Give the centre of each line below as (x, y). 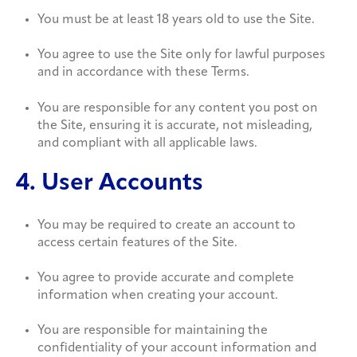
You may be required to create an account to (167, 225)
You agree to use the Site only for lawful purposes (182, 55)
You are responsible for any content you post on (178, 108)
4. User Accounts (110, 184)
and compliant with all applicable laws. (148, 143)
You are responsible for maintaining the (153, 331)
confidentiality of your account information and (177, 349)
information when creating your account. (158, 296)
